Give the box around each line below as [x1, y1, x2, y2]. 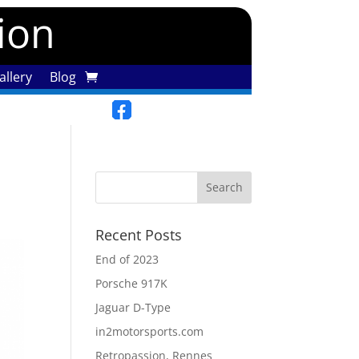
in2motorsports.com [95, 323, 204, 339]
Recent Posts [95, 224, 183, 244]
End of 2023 [95, 251, 159, 267]
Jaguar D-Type [95, 299, 171, 315]
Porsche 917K [95, 275, 168, 291]
